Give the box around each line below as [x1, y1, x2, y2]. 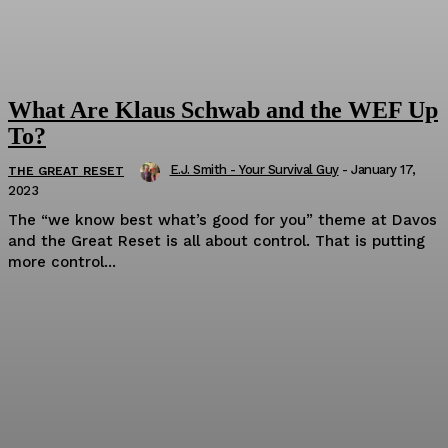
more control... [8, 252, 116, 271]
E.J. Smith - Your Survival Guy [169, 161, 339, 177]
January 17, [351, 161, 416, 177]
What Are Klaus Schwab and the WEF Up [8, 96, 438, 123]
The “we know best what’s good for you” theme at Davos [8, 210, 437, 229]
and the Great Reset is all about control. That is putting [8, 231, 425, 250]
